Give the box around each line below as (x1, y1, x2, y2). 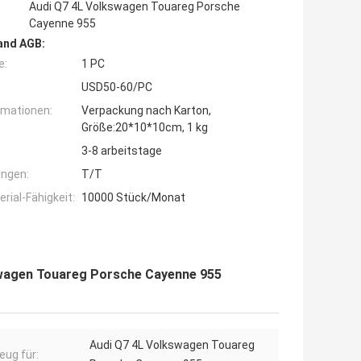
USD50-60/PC (81, 81, 152, 94)
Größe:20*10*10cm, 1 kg (81, 121, 208, 135)
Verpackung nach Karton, (81, 104, 211, 118)
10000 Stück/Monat (81, 191, 185, 205)
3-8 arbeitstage (81, 144, 162, 158)
